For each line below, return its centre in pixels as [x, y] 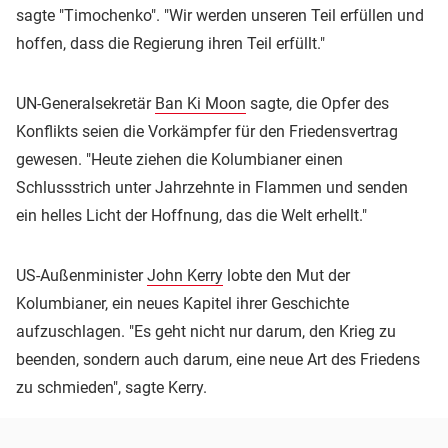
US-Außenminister [81, 276]
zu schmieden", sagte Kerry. [111, 388]
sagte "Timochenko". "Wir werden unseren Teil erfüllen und [220, 16]
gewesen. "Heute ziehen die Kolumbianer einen [179, 160]
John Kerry [185, 276]
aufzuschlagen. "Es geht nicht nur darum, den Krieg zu [206, 332]
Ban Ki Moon [200, 104]
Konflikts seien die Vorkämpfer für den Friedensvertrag [207, 132]
